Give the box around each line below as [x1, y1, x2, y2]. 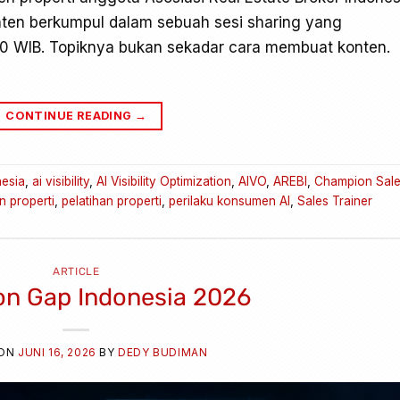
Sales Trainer [297, 193, 372, 208]
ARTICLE [53, 265, 100, 279]
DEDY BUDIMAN [118, 346, 208, 360]
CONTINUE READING [5, 109, 135, 122]
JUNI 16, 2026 [18, 346, 96, 360]
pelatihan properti [62, 193, 162, 208]
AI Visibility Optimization [96, 173, 231, 188]
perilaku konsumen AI [169, 193, 290, 208]
